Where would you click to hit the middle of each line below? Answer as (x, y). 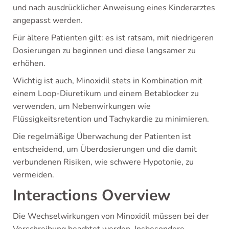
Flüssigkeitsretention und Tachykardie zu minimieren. (111, 119)
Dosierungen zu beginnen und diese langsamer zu (104, 51)
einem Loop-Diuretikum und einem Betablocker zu (106, 94)
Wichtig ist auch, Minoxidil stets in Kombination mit (108, 81)
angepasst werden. (48, 20)
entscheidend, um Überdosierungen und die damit (105, 149)
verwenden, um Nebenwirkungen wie (82, 106)
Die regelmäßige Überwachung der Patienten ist (102, 136)
